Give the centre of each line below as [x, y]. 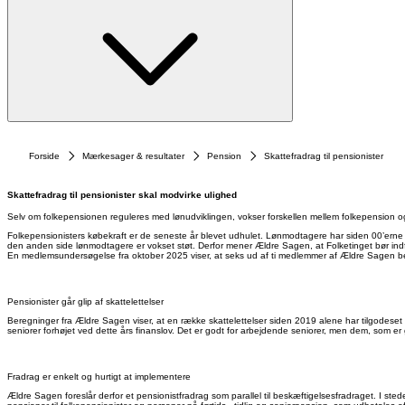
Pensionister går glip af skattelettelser [85, 302]
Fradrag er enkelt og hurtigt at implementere [99, 377]
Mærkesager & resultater [133, 156]
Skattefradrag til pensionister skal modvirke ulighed [122, 195]
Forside [44, 156]
